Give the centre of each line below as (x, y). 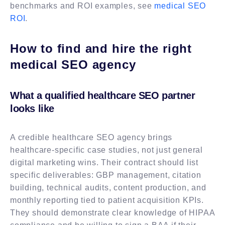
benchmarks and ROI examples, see (82, 6)
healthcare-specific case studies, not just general (106, 150)
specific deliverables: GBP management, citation (106, 175)
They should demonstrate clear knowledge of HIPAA (113, 212)
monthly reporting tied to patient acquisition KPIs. (107, 200)
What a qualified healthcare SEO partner (103, 95)
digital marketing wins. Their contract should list (104, 162)
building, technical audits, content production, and (108, 187)
